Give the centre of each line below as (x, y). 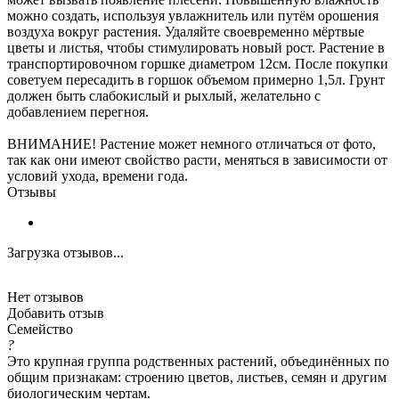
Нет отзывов (45, 297)
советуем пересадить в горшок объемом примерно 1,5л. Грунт (196, 79)
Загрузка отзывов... (65, 252)
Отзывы (32, 191)
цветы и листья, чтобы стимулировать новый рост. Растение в (196, 47)
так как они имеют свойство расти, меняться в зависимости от (197, 159)
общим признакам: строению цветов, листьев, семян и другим (197, 377)
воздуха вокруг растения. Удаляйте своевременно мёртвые (186, 31)
